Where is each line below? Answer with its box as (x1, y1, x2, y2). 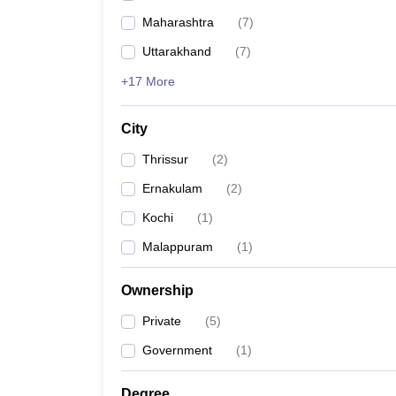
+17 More (121, 74, 175, 88)
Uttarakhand (142, 44, 211, 58)
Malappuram (142, 240, 213, 254)
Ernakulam (142, 181, 202, 195)
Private (142, 314, 181, 328)
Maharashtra (142, 15, 214, 29)
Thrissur (142, 152, 188, 166)
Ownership (121, 283, 194, 298)
